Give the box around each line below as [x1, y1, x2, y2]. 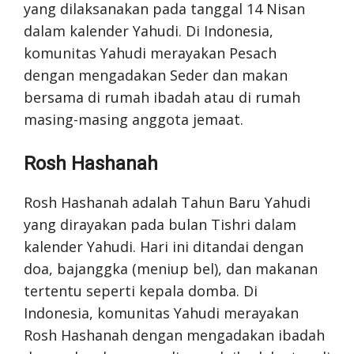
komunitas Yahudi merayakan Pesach [24, 43, 277, 62]
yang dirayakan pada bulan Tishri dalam [24, 214, 296, 234]
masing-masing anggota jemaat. [24, 109, 243, 129]
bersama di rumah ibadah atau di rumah [24, 87, 300, 107]
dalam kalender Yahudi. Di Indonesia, [24, 21, 273, 40]
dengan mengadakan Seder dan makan [24, 65, 288, 85]
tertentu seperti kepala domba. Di [24, 281, 258, 300]
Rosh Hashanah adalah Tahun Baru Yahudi [24, 192, 311, 212]
